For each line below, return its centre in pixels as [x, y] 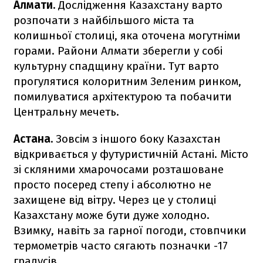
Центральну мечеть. [66, 112]
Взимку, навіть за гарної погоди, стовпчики [130, 230]
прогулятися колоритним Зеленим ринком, [127, 81]
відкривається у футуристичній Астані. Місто [131, 154]
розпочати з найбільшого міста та [104, 20]
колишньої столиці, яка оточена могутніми [127, 35]
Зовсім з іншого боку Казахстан [138, 139]
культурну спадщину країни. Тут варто [116, 66]
